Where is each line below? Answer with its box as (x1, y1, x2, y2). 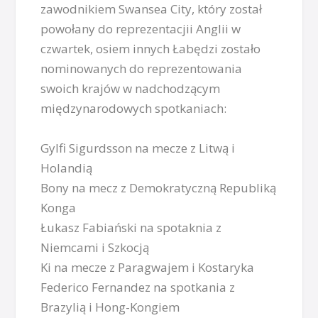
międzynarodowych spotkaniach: (40, 100, 227, 117)
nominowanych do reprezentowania (40, 60, 243, 77)
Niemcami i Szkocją (40, 238, 150, 256)
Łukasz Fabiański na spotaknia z (40, 219, 222, 236)
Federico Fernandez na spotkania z (40, 278, 236, 295)
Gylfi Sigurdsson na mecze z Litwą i (40, 139, 236, 156)
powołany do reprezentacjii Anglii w (40, 21, 241, 38)
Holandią (40, 159, 93, 176)
